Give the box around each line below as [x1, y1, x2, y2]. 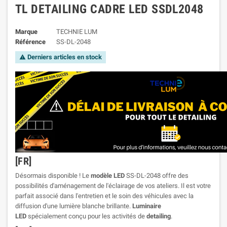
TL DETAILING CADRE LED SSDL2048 [15, 2, 204, 16]
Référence [15, 37, 46, 46]
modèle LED [91, 171, 125, 179]
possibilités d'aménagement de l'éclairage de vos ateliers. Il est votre [15, 181, 211, 190]
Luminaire [132, 202, 161, 210]
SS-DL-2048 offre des [125, 171, 188, 179]
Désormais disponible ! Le [15, 171, 91, 179]
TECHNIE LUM [56, 27, 97, 35]
